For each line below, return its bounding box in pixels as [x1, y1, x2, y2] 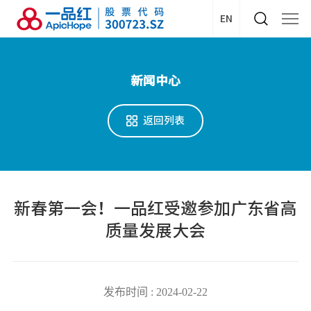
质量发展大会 [106, 222, 205, 239]
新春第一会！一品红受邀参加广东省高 [14, 200, 297, 217]
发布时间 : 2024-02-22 [103, 286, 208, 298]
